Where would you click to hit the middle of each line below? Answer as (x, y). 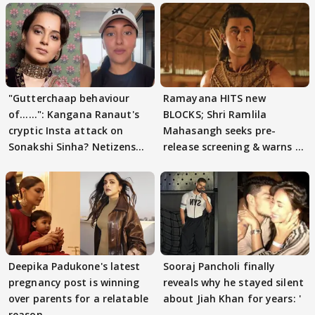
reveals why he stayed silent (233, 282)
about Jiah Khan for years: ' (232, 298)
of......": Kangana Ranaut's (74, 114)
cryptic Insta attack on (66, 130)
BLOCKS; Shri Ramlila (215, 114)
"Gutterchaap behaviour (69, 98)
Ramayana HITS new (214, 98)
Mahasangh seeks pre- (219, 130)
